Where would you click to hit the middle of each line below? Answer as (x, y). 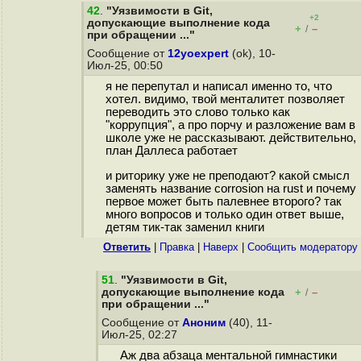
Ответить (127, 247)
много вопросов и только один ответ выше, (224, 215)
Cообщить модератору (303, 247)
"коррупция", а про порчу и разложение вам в (230, 125)
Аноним (204, 323)
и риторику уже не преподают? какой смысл (227, 176)
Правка (177, 247)
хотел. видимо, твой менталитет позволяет (225, 100)
